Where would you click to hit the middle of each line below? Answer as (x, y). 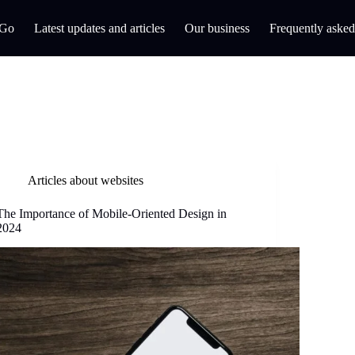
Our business (218, 28)
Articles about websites (86, 180)
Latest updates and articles (100, 28)
